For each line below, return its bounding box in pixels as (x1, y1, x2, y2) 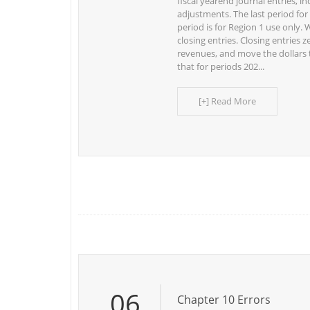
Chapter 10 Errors (177, 292, 271, 307)
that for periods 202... (177, 60, 264, 73)
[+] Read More (199, 95, 256, 107)
